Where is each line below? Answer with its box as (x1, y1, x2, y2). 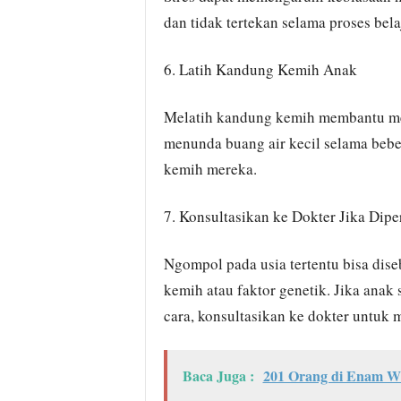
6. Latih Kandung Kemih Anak (163, 59, 357, 80)
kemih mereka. (163, 158, 257, 179)
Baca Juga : (182, 365, 254, 386)
